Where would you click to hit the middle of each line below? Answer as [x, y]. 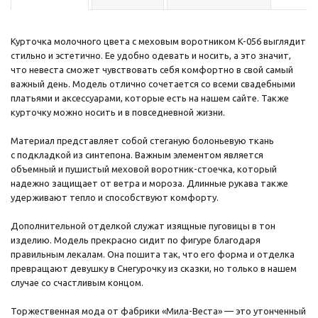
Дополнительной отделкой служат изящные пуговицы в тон [143, 225]
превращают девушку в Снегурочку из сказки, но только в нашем [154, 268]
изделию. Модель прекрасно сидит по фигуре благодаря [136, 240]
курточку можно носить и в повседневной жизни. [118, 112]
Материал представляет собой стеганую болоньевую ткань [142, 140]
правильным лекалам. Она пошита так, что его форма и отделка [153, 254]
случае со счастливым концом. [77, 282]
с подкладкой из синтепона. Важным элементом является [137, 154]
